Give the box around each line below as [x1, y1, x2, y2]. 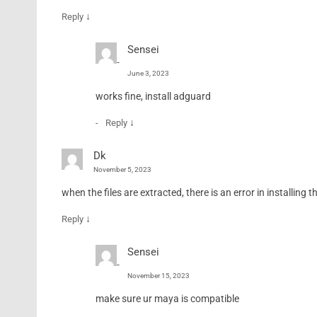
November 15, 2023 [127, 272, 190, 280]
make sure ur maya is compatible [95, 293, 239, 305]
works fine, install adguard [95, 91, 211, 103]
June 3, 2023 [127, 69, 169, 78]
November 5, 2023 [93, 166, 151, 174]
